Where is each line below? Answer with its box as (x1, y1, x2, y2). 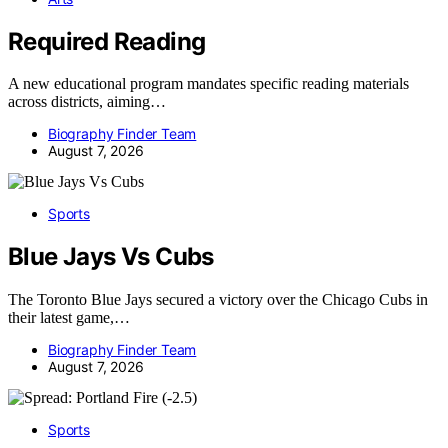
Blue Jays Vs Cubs (8, 242, 214, 272)
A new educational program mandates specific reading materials (8, 75, 409, 93)
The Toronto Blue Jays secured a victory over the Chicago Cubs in (8, 291, 428, 309)
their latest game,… (8, 309, 130, 327)
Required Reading (8, 26, 206, 56)
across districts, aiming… (8, 93, 166, 111)
